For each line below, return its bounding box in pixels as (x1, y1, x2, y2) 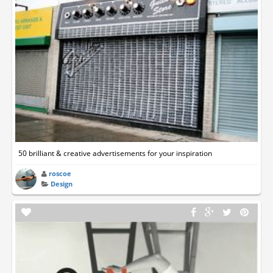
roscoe (49, 169, 72, 179)
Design (51, 179, 73, 189)
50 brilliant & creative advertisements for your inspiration (18, 148, 212, 159)
